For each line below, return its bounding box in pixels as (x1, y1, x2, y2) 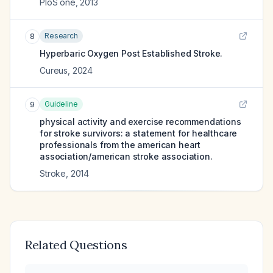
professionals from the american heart (40, 140, 201, 150)
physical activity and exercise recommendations (40, 116, 241, 127)
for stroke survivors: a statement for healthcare (40, 128, 238, 138)
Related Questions (25, 237, 127, 252)
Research (44, 31, 78, 40)
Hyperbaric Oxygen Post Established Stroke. (40, 48, 223, 58)
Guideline (44, 99, 78, 108)
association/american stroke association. (40, 151, 213, 161)
